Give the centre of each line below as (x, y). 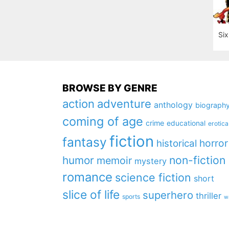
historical (177, 143)
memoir (114, 161)
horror (214, 143)
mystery (151, 161)
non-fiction (197, 160)
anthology (173, 105)
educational (186, 123)
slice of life (91, 195)
